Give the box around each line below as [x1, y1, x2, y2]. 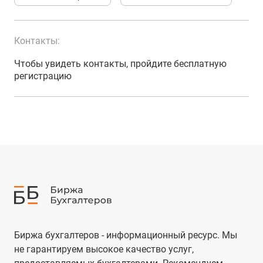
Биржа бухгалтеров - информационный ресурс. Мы [14, 230, 237, 241]
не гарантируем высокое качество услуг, [14, 244, 194, 255]
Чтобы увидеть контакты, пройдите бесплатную [14, 58, 227, 69]
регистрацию [14, 70, 72, 82]
